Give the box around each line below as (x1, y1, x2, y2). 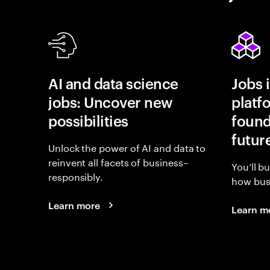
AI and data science (48, 74, 178, 93)
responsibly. (48, 168, 104, 183)
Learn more (48, 198, 101, 212)
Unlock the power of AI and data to (48, 139, 206, 154)
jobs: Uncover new (48, 92, 173, 111)
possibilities (48, 111, 128, 130)
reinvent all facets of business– (48, 154, 189, 169)
